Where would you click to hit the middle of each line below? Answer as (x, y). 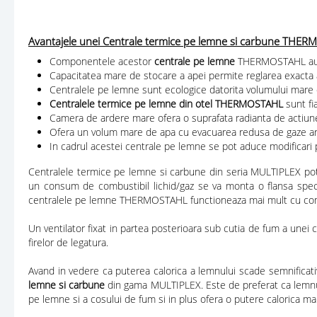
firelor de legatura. (68, 242)
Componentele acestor (102, 61)
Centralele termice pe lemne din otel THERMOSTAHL (168, 103)
